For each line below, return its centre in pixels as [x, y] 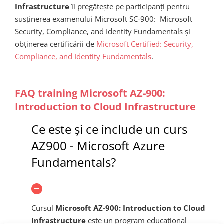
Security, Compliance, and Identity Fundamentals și [103, 31]
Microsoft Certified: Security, [145, 44]
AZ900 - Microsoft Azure [98, 146]
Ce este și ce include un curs [109, 129]
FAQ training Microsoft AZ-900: [90, 93]
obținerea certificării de [56, 44]
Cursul [43, 208]
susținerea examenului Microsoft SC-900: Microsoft [104, 19]
